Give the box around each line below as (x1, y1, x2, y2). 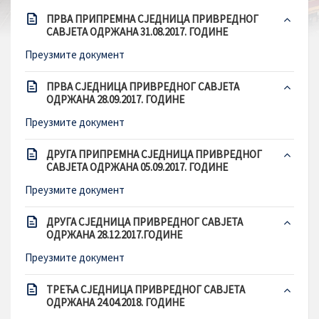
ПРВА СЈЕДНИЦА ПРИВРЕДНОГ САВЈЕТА (46, 80, 239, 93)
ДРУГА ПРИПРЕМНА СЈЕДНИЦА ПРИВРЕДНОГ (46, 147, 262, 161)
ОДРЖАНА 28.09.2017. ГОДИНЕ (46, 93, 184, 106)
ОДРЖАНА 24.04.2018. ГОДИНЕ (46, 296, 184, 309)
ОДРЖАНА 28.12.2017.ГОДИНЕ (46, 228, 182, 241)
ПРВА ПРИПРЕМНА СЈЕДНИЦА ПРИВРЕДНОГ (46, 12, 258, 26)
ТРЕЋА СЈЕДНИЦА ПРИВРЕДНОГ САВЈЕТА (46, 283, 245, 296)
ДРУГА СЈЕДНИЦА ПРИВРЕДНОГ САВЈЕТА (46, 215, 243, 229)
